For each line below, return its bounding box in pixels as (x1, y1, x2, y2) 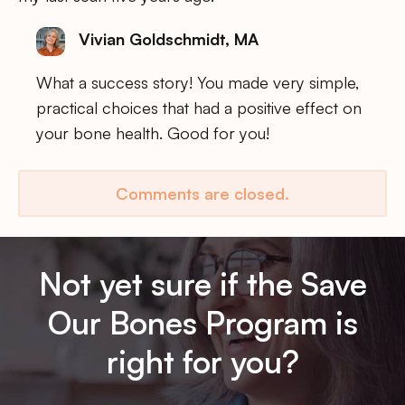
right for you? (106, 342, 299, 381)
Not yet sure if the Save (38, 264, 367, 304)
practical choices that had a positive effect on (36, 97, 362, 118)
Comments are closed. (116, 183, 289, 203)
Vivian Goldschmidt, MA (79, 28, 259, 49)
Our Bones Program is (47, 303, 358, 343)
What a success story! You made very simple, (36, 71, 359, 92)
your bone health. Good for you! (36, 122, 269, 143)
